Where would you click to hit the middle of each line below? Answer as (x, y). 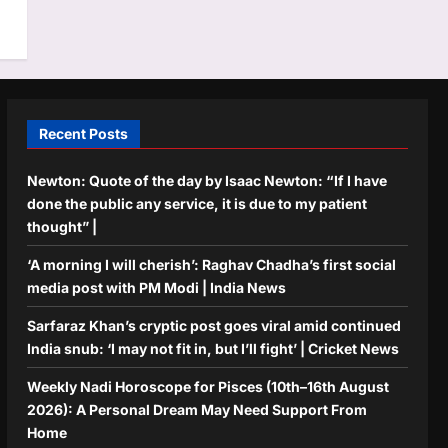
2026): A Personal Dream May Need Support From (196, 409)
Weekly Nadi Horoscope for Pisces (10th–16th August (207, 386)
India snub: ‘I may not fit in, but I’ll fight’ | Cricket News (212, 348)
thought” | (61, 226)
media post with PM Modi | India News (156, 287)
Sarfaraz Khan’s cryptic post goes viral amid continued (213, 325)
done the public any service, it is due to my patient (196, 203)
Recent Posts (83, 133)
